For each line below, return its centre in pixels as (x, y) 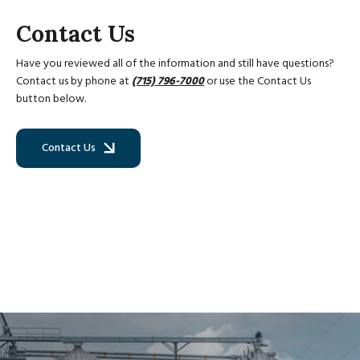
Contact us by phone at (74, 82)
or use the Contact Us (258, 82)
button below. (51, 99)
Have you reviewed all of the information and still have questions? (175, 64)
